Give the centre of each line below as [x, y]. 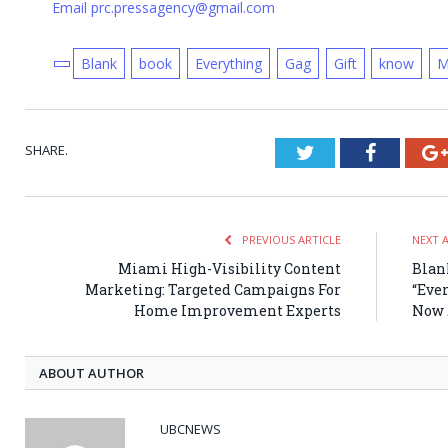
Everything [229, 64]
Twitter [343, 152]
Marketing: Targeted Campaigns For [213, 290]
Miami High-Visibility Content [229, 269]
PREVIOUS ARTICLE [290, 240]
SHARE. [46, 150]
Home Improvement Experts [237, 311]
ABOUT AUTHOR [91, 373]
